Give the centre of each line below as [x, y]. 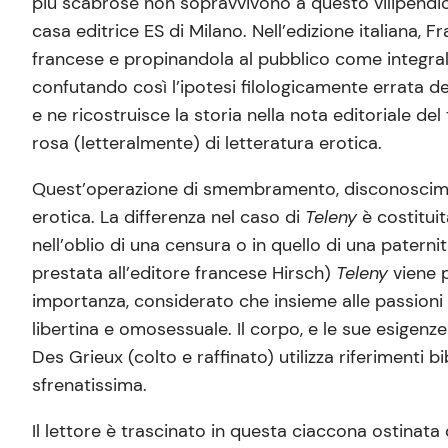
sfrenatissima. [89, 384]
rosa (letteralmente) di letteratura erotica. [207, 142]
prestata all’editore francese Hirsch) [184, 272]
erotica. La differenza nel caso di [168, 216]
